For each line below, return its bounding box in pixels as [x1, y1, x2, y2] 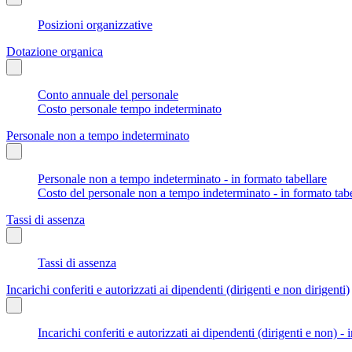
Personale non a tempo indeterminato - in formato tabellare [38, 171, 327, 185]
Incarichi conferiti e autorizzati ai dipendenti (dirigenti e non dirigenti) [6, 282, 350, 296]
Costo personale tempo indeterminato [38, 101, 222, 115]
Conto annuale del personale [38, 87, 178, 101]
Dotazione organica [6, 44, 103, 58]
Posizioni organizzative [38, 17, 152, 31]
